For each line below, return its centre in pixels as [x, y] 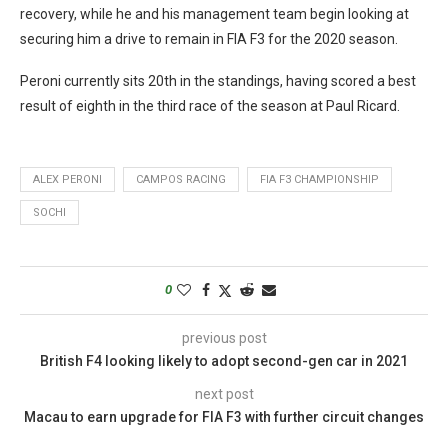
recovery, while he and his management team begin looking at [214, 13]
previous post [224, 337]
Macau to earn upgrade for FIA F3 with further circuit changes [224, 416]
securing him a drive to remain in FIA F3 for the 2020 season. [209, 38]
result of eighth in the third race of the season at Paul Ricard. [210, 105]
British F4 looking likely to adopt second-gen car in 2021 [224, 360]
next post [224, 393]
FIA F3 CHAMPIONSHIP [319, 179]
